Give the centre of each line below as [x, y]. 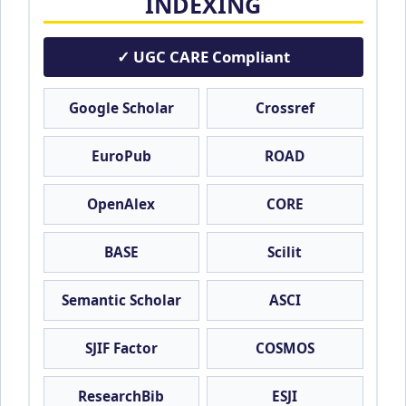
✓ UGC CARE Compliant [203, 57]
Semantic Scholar [121, 300]
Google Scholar [121, 108]
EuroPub [121, 156]
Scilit [285, 252]
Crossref [285, 108]
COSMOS [285, 348]
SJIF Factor [121, 348]
